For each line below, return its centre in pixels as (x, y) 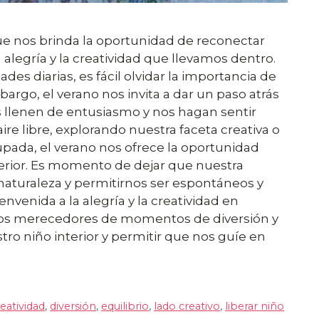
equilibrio (125, 306)
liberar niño (255, 306)
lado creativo (187, 306)
